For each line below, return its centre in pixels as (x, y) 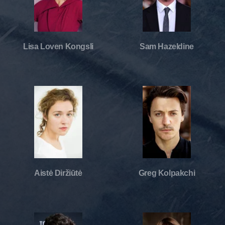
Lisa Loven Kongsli (58, 46)
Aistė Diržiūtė (58, 173)
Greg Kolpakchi (167, 173)
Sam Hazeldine (167, 46)
